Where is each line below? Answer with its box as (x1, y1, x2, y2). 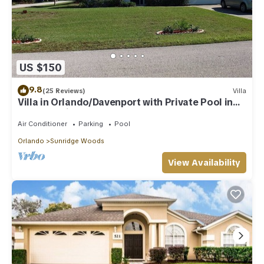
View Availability (168, 157, 240, 169)
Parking (78, 120, 103, 128)
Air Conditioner (18, 120, 67, 128)
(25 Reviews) (42, 86, 85, 95)
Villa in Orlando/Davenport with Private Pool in (18, 96, 233, 109)
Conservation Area (18, 107, 105, 120)
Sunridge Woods (50, 137, 104, 146)
